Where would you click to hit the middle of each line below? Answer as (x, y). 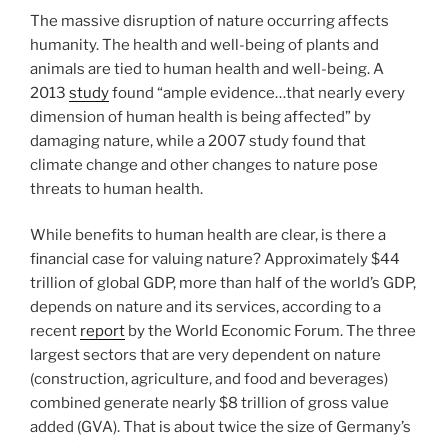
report (102, 331)
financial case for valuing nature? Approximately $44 (215, 259)
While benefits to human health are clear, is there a (208, 235)
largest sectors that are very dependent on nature (205, 355)
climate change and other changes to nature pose (204, 164)
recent (55, 331)
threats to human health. (118, 188)
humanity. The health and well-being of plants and (204, 44)
